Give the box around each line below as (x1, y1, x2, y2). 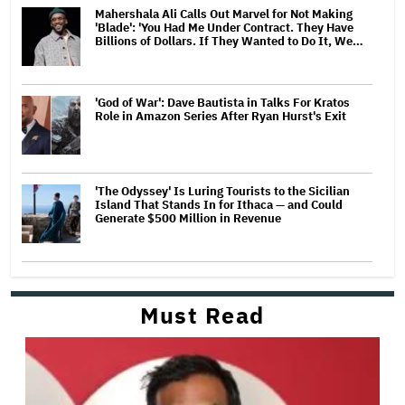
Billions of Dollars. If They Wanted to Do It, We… (95, 33, 363, 49)
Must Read (140, 299, 265, 330)
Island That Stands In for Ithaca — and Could (95, 196, 343, 212)
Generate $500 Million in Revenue (95, 210, 281, 226)
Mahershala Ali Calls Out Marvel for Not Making (95, 5, 353, 22)
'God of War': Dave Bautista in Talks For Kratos (95, 94, 350, 110)
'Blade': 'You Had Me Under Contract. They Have (95, 19, 353, 35)
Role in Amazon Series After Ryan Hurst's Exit (95, 108, 346, 124)
